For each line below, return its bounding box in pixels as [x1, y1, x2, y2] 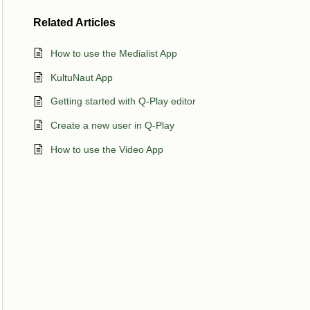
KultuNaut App [51, 71, 113, 83]
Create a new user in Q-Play [51, 120, 174, 131]
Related [33, 16, 75, 28]
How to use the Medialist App [51, 47, 177, 59]
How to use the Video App [51, 143, 163, 155]
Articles [75, 16, 116, 28]
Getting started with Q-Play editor [51, 95, 196, 107]
